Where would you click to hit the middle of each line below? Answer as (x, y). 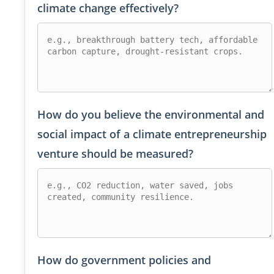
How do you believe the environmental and (151, 115)
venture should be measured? (115, 154)
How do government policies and (124, 260)
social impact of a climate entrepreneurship (152, 134)
